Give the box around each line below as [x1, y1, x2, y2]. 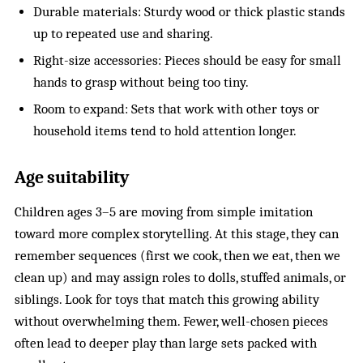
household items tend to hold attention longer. [32, 123, 297, 139]
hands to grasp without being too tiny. [32, 75, 249, 91]
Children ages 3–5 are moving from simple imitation [15, 204, 314, 220]
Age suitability [15, 167, 130, 189]
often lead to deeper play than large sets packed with [15, 335, 318, 352]
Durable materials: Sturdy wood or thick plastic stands [32, 3, 345, 19]
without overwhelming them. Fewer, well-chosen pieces [15, 314, 329, 330]
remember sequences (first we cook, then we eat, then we [15, 248, 341, 264]
